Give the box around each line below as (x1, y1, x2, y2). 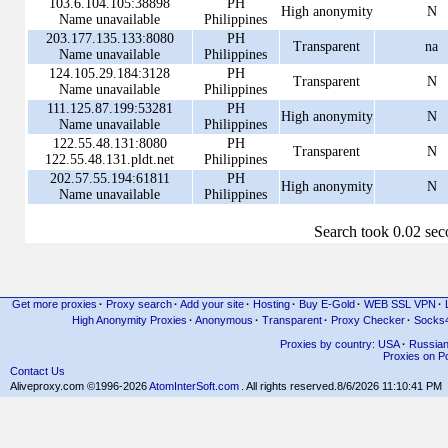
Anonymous (195, 313, 253, 326)
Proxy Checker (331, 313, 405, 326)
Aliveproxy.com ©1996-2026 (10, 379, 149, 392)
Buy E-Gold (298, 298, 355, 310)
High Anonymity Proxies (72, 313, 187, 326)
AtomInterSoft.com (149, 379, 239, 392)
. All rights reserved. (241, 379, 337, 392)
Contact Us (10, 364, 65, 377)
